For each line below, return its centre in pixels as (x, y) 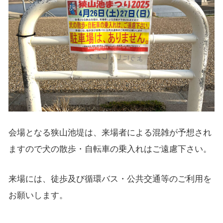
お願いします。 (38, 195)
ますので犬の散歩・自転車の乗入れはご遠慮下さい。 (110, 149)
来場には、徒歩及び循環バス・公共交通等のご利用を (110, 178)
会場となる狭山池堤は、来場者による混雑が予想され (110, 132)
